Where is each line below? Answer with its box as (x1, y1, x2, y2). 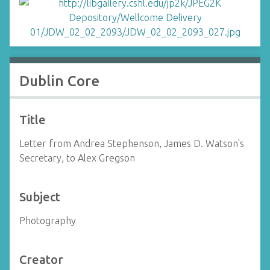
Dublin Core (19, 73, 99, 89)
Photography (19, 215, 76, 226)
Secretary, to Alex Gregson (19, 152, 135, 163)
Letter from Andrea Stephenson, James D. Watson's (19, 138, 244, 149)
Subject (19, 190, 60, 204)
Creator (19, 253, 63, 266)
